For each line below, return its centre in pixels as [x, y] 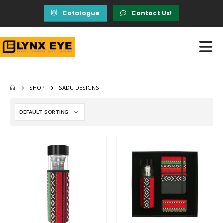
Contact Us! [152, 13]
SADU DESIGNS [79, 87]
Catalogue [81, 13]
